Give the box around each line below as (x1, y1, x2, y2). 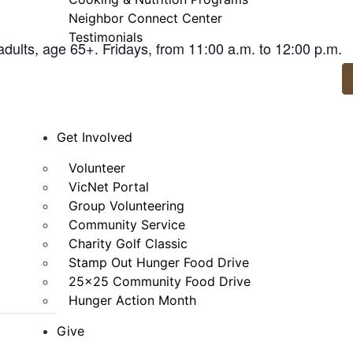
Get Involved (57, 129, 133, 145)
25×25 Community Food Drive (69, 273, 251, 289)
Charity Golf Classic (69, 236, 188, 251)
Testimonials (69, 29, 143, 45)
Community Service (69, 217, 186, 232)
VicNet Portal (69, 179, 150, 195)
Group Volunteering (69, 198, 185, 214)
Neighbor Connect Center (69, 10, 223, 26)
